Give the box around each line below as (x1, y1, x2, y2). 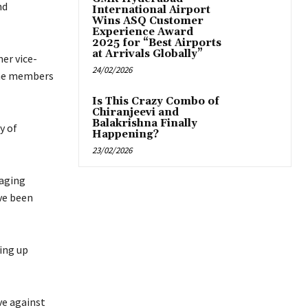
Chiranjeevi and (92, 106, 179, 120)
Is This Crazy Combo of (92, 95, 219, 109)
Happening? (92, 128, 159, 142)
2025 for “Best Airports (92, 36, 221, 50)
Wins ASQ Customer (92, 14, 203, 28)
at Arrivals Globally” (92, 47, 203, 61)
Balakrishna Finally (92, 117, 197, 131)
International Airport (92, 3, 210, 17)
